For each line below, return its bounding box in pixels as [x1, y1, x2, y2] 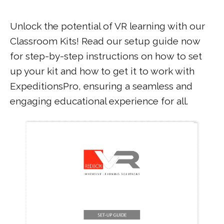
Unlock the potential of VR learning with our [10, 20, 205, 31]
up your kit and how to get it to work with [10, 65, 194, 76]
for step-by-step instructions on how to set [10, 50, 202, 61]
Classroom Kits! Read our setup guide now [10, 35, 200, 46]
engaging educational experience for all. [10, 95, 188, 106]
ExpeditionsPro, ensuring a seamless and [10, 80, 192, 91]
